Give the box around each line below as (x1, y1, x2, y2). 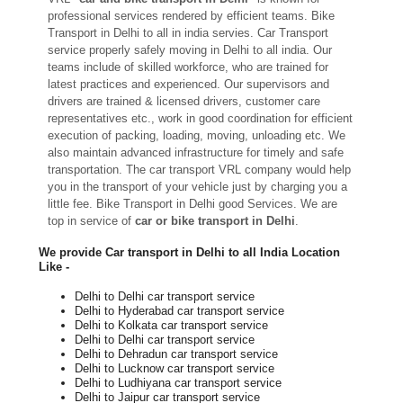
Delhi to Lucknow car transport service (74, 361, 274, 375)
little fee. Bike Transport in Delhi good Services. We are (47, 197, 337, 211)
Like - (38, 259, 69, 273)
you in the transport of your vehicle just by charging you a (47, 180, 347, 194)
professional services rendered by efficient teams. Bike (47, 9, 335, 23)
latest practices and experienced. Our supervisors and (47, 77, 329, 92)
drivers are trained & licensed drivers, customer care (47, 94, 320, 109)
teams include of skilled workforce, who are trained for (47, 60, 328, 75)
